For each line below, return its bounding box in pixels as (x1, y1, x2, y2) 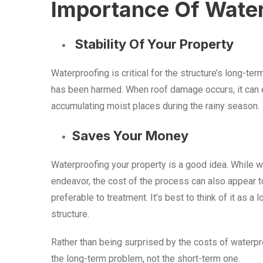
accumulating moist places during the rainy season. (51, 100, 259, 112)
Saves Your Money (72, 128, 188, 144)
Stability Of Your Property (72, 36, 234, 52)
